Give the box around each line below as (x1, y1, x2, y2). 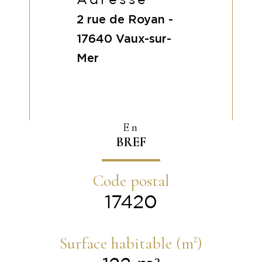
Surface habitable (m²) (60, 233, 202, 253)
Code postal (92, 170, 170, 191)
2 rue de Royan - (77, 12, 173, 26)
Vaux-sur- (116, 31, 171, 46)
